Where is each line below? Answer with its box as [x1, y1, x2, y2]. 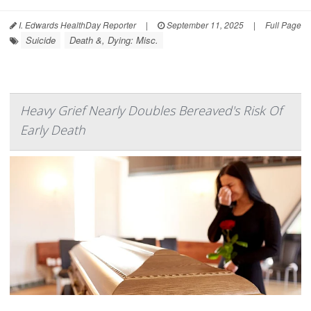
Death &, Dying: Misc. [69, 33, 158, 47]
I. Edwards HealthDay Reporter [17, 18, 136, 31]
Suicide [26, 33, 56, 47]
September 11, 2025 [165, 18, 244, 31]
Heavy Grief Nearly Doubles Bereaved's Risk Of [20, 101, 282, 119]
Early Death [20, 121, 85, 138]
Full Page [265, 18, 301, 31]
